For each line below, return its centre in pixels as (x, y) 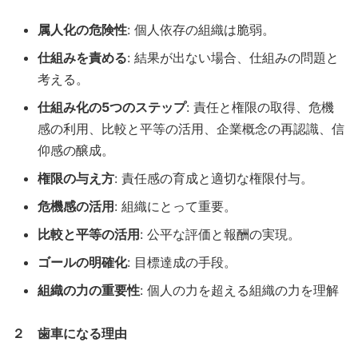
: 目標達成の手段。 (182, 262)
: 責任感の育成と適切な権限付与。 (214, 178)
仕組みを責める (82, 57)
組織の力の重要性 (89, 290)
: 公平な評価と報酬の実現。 (220, 234)
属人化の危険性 (82, 29)
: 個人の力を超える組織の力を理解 (239, 290)
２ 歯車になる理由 (70, 333)
